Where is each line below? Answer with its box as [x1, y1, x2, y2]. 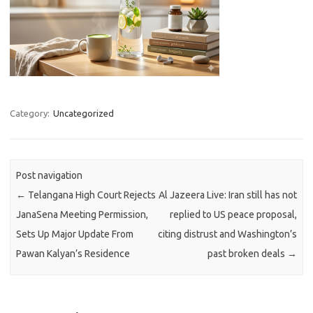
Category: [10, 108, 52, 118]
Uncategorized [53, 108, 114, 118]
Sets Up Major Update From [16, 228, 134, 240]
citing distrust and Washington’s [157, 228, 297, 240]
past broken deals [207, 248, 287, 260]
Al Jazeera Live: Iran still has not [158, 189, 297, 201]
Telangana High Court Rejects [26, 189, 156, 201]
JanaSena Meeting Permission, [16, 209, 149, 221]
